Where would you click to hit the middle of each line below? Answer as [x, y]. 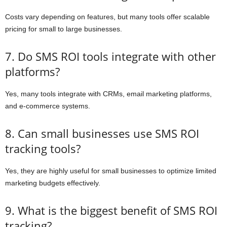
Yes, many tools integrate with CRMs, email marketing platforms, [108, 94]
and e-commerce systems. [48, 106]
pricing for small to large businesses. [64, 29]
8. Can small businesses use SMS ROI [102, 134]
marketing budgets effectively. [53, 183]
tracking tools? [43, 149]
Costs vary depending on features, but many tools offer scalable [107, 17]
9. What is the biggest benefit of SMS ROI [111, 211]
